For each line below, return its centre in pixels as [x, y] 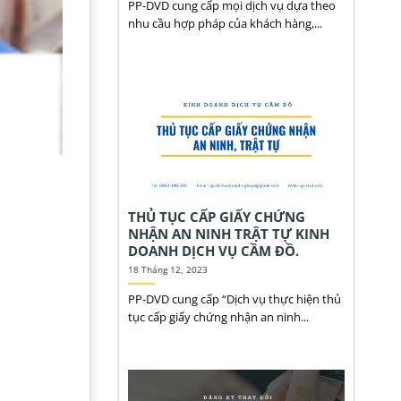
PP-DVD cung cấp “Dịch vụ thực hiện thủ [234, 299]
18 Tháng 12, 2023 [167, 270]
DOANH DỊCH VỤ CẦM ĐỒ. [213, 251]
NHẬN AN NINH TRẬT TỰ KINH [228, 234]
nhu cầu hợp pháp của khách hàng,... [225, 23]
